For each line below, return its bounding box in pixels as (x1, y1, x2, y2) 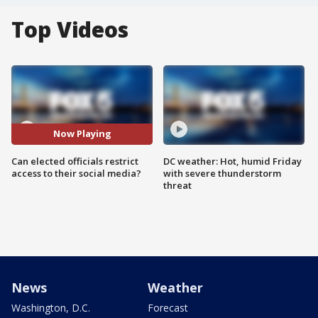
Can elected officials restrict (11, 154, 138, 168)
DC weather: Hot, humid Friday (163, 154, 302, 168)
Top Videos (11, 15, 128, 44)
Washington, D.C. (11, 300, 90, 314)
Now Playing (53, 127, 111, 141)
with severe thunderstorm (163, 166, 281, 180)
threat (163, 178, 192, 192)
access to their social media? (11, 166, 141, 180)
